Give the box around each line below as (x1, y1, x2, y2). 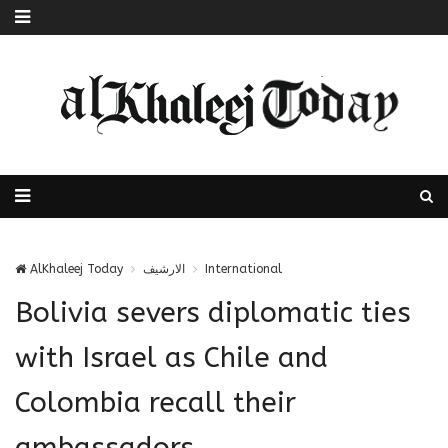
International (205, 262, 282, 276)
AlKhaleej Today (26, 262, 123, 276)
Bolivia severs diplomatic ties (15, 296, 411, 329)
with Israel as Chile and (15, 341, 328, 374)
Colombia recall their (15, 386, 296, 419)
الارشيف (143, 262, 185, 276)
